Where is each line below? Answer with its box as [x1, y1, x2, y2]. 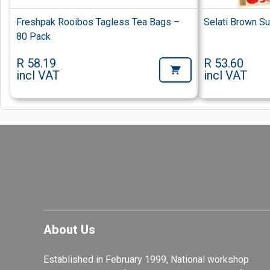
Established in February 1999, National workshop [43, 253, 249, 265]
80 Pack [16, 31, 51, 43]
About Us [43, 222, 95, 237]
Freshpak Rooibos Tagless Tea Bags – [16, 16, 180, 28]
